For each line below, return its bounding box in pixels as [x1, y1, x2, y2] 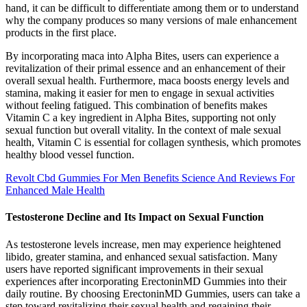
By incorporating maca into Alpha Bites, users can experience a [5, 50, 279, 62]
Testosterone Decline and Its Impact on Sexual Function [5, 211, 264, 223]
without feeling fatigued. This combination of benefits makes [5, 99, 267, 112]
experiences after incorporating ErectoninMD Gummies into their [5, 275, 286, 287]
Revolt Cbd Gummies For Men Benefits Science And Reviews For [5, 172, 295, 184]
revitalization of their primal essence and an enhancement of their [5, 62, 285, 75]
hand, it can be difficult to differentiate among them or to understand [5, 2, 299, 14]
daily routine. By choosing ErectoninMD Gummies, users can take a [5, 287, 300, 299]
